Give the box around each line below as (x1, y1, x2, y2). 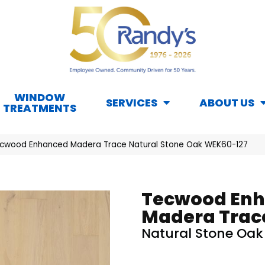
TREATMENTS (3, 101, 76, 116)
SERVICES (106, 95, 157, 111)
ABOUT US (199, 95, 254, 111)
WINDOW (14, 90, 65, 105)
